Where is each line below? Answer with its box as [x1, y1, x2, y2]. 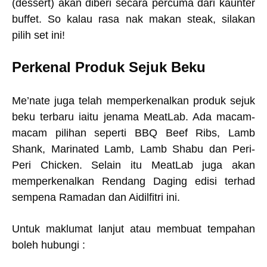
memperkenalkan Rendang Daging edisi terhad [12, 175, 255, 187]
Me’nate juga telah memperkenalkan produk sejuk [12, 95, 255, 107]
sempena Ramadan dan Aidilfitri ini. [12, 191, 180, 203]
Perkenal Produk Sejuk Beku [12, 59, 210, 75]
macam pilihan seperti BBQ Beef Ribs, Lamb [12, 127, 255, 139]
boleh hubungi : [12, 239, 85, 251]
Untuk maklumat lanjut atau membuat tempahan [12, 223, 255, 235]
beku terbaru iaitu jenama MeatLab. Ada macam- [12, 111, 255, 123]
